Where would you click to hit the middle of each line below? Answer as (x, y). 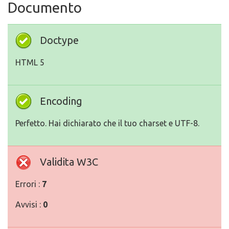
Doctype (59, 40)
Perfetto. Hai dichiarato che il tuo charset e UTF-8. (107, 123)
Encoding (61, 101)
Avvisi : (29, 204)
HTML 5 (30, 62)
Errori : (29, 184)
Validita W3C (69, 162)
